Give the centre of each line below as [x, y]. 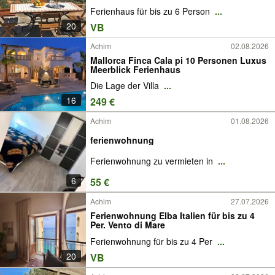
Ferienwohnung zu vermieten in [153, 161]
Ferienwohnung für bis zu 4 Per [153, 242]
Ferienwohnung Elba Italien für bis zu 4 [172, 216]
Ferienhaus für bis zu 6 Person [151, 11]
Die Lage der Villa [126, 86]
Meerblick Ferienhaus [135, 69]
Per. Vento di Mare [128, 225]
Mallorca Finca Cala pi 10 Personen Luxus [178, 60]
